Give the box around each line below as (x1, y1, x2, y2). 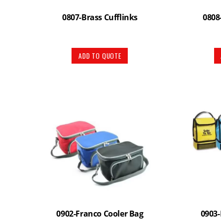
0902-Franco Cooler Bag (56, 208, 144, 219)
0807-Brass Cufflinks (62, 11, 138, 23)
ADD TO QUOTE (78, 50, 121, 61)
